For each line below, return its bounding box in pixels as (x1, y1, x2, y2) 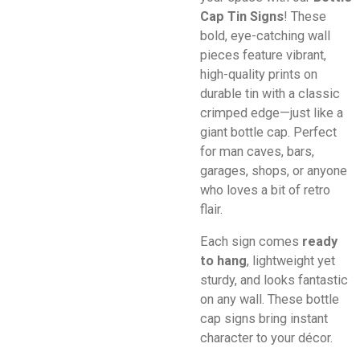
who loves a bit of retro (200, 182, 330, 198)
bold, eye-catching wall (200, 27, 330, 43)
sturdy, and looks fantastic (200, 272, 348, 288)
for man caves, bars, (200, 143, 314, 159)
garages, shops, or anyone (200, 162, 347, 178)
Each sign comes (200, 233, 302, 249)
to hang (200, 252, 247, 268)
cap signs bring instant (200, 310, 328, 326)
